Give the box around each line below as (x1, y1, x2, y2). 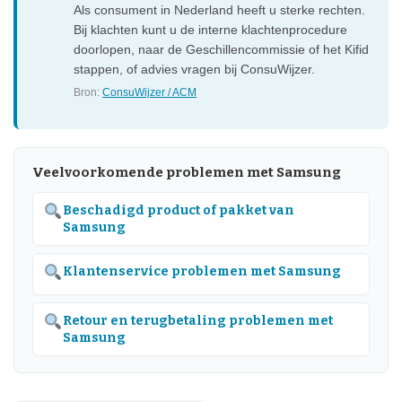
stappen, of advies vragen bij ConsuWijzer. (74, 61, 316, 76)
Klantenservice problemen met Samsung (62, 263, 341, 279)
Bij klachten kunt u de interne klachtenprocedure (74, 22, 348, 37)
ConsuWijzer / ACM (102, 85, 197, 99)
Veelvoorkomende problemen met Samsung (32, 163, 341, 180)
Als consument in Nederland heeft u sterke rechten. (74, 2, 366, 17)
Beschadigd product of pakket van (62, 202, 294, 218)
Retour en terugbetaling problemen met (62, 312, 333, 328)
